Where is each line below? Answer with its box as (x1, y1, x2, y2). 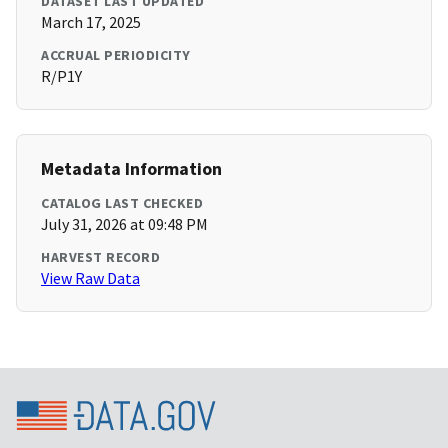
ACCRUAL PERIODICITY (41, 46, 191, 65)
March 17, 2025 (41, 12, 141, 33)
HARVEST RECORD (41, 248, 160, 267)
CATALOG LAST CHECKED (41, 194, 203, 213)
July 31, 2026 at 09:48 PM (41, 214, 208, 235)
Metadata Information (41, 157, 222, 181)
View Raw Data (41, 268, 140, 289)
